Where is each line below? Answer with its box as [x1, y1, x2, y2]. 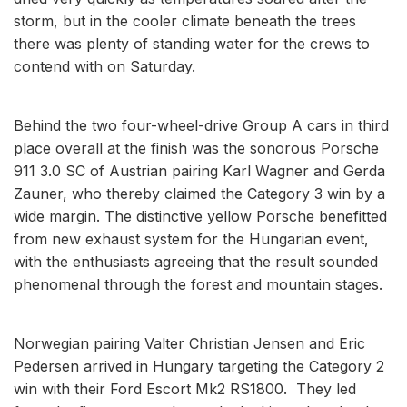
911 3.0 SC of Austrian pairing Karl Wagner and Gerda [14, 161, 385, 180]
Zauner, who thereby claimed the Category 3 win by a [14, 184, 385, 203]
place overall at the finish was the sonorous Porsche [14, 138, 379, 157]
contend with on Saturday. [14, 56, 195, 75]
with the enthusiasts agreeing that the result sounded [14, 252, 378, 271]
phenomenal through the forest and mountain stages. [14, 274, 382, 293]
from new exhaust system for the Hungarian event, [14, 229, 369, 248]
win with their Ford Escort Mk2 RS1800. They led [14, 379, 356, 398]
